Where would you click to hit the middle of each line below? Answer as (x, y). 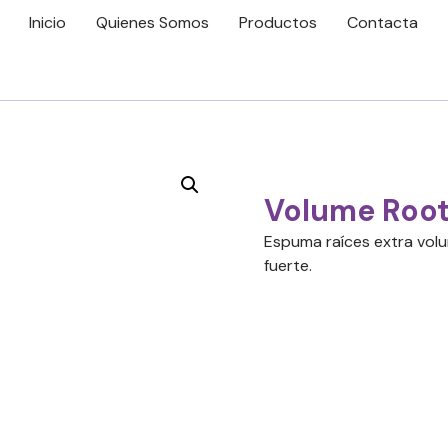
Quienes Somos (153, 22)
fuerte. (288, 265)
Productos (278, 22)
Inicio (48, 22)
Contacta (383, 22)
